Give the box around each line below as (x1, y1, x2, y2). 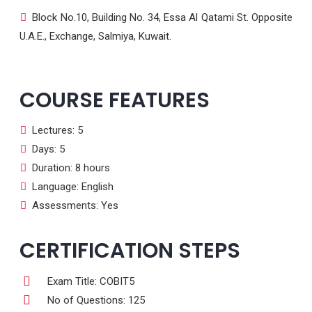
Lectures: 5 (26, 124, 83, 137)
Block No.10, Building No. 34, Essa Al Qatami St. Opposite (26, 10, 292, 24)
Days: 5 (26, 143, 65, 156)
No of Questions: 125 (47, 293, 145, 306)
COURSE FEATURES (19, 85, 210, 115)
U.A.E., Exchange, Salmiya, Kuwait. (19, 29, 171, 42)
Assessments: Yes (26, 199, 118, 212)
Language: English (26, 180, 114, 194)
